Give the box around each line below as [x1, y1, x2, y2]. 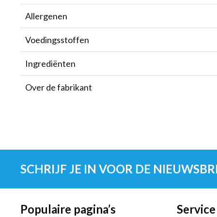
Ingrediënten [25, 58, 76, 69]
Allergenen [25, 11, 67, 21]
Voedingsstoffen [25, 34, 89, 45]
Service [176, 202, 216, 216]
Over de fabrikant [25, 82, 92, 93]
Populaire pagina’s [20, 202, 116, 216]
